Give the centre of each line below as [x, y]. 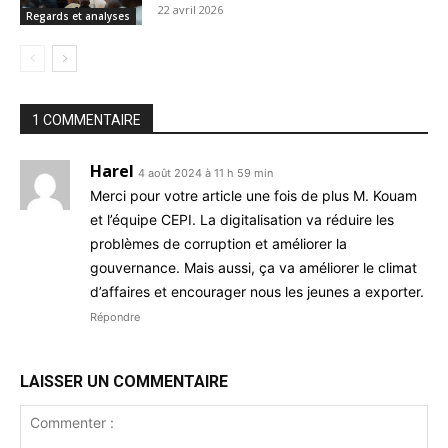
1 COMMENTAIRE [86, 119]
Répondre [115, 316]
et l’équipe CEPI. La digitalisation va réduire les [242, 219]
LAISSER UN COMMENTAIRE [124, 381]
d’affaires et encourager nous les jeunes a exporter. [257, 291]
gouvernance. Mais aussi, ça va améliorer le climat [253, 267]
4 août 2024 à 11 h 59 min [205, 172]
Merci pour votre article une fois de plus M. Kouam [253, 195]
